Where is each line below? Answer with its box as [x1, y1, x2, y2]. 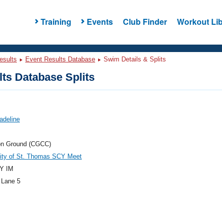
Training [40, 15, 71, 27]
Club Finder [122, 15, 167, 27]
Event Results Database [25, 55, 95, 63]
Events [86, 15, 113, 27]
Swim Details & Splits [102, 55, 166, 63]
